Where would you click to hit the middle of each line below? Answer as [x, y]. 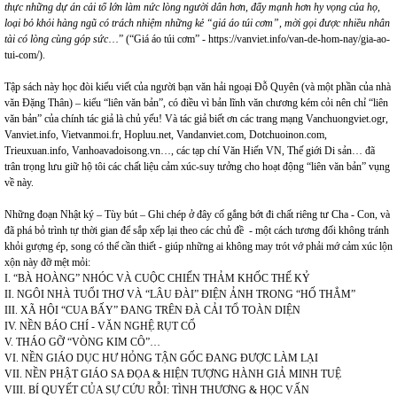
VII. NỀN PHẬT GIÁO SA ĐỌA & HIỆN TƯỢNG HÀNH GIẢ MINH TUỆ [173, 374]
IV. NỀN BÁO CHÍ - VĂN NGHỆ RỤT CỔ [100, 326]
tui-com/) [23, 55]
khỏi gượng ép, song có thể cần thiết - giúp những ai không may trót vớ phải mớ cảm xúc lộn [198, 246]
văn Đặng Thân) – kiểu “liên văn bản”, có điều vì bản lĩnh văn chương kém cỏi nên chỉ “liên [196, 103]
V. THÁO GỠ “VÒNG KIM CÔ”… [82, 342]
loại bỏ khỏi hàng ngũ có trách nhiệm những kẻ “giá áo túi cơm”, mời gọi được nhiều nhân [197, 23]
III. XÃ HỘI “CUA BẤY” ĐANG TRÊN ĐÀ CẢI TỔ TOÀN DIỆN [152, 310]
